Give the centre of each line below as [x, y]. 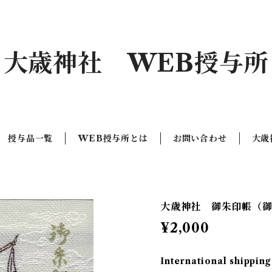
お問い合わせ [200, 138]
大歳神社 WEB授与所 [136, 63]
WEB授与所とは [113, 138]
